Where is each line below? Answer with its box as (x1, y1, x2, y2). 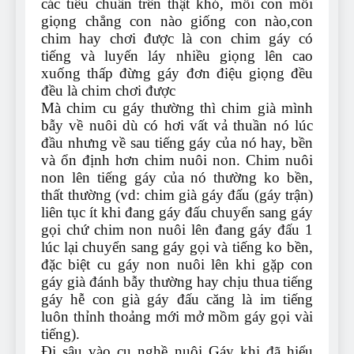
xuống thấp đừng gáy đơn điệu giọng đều (41, 65, 313, 82)
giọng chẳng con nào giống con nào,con (41, 13, 313, 30)
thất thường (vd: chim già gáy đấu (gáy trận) (41, 186, 313, 204)
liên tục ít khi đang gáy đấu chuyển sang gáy (41, 204, 313, 221)
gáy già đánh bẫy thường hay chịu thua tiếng (41, 273, 313, 291)
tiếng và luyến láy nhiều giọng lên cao (41, 47, 313, 65)
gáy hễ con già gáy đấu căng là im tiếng (41, 291, 313, 308)
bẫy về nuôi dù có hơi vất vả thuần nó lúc (41, 117, 313, 134)
